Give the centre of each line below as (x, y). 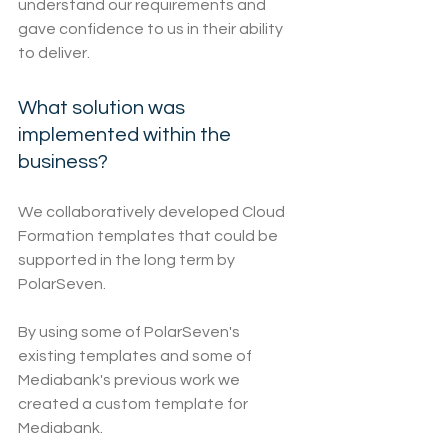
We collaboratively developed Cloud (153, 212)
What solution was (103, 108)
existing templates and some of (136, 356)
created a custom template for (134, 404)
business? (63, 162)
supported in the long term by (128, 260)
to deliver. (54, 53)
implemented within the (126, 135)
